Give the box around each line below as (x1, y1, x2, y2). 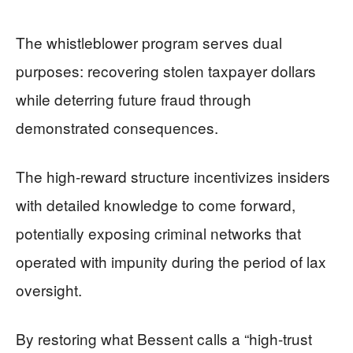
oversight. (16, 279, 82, 300)
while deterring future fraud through (16, 88, 251, 110)
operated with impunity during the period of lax (16, 251, 326, 272)
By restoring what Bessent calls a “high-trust (16, 328, 312, 349)
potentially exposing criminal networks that (16, 222, 301, 243)
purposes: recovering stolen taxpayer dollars (16, 60, 316, 81)
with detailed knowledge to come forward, (16, 194, 295, 215)
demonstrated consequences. (16, 117, 218, 138)
